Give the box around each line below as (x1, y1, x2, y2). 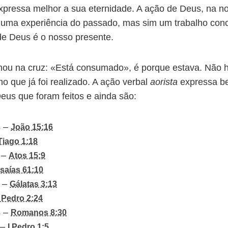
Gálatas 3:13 (10, 179, 57, 188)
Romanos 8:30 (11, 208, 67, 217)
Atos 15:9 (9, 151, 45, 160)
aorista (150, 76, 178, 87)
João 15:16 (11, 122, 53, 131)
